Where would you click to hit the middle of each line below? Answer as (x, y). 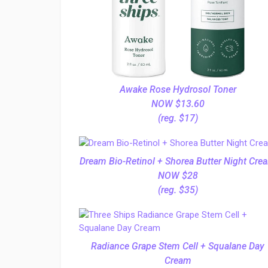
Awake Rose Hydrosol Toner (178, 89)
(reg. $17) (178, 118)
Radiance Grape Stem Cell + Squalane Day (178, 246)
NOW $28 (178, 176)
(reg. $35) (178, 190)
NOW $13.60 (178, 104)
